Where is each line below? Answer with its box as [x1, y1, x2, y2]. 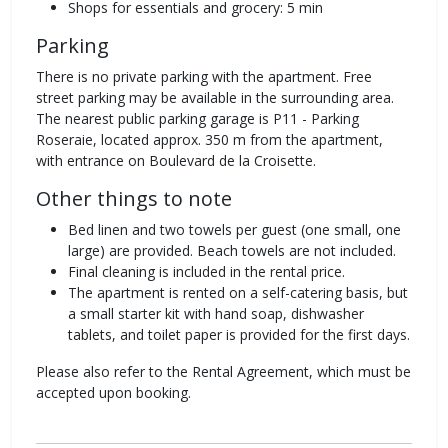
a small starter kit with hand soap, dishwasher [68, 304, 364, 324]
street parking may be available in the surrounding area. [36, 88, 394, 108]
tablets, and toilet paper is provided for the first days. [68, 325, 410, 345]
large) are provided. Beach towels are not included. [68, 241, 396, 261]
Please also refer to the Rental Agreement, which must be [36, 362, 411, 382]
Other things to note [36, 185, 232, 213]
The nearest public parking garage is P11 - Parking [36, 109, 359, 129]
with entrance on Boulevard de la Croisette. [36, 151, 316, 171]
